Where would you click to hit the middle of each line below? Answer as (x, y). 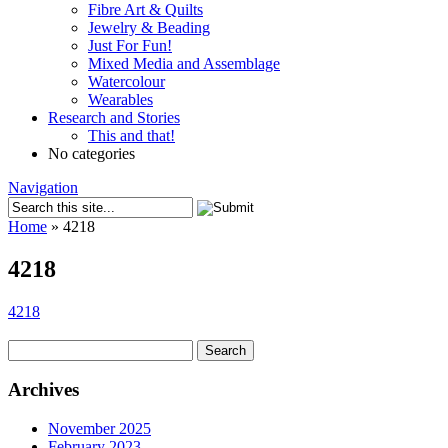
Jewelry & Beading (149, 27)
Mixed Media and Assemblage (184, 63)
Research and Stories (114, 117)
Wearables (120, 99)
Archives (43, 390)
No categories (91, 153)
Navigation (43, 187)
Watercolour (126, 81)
